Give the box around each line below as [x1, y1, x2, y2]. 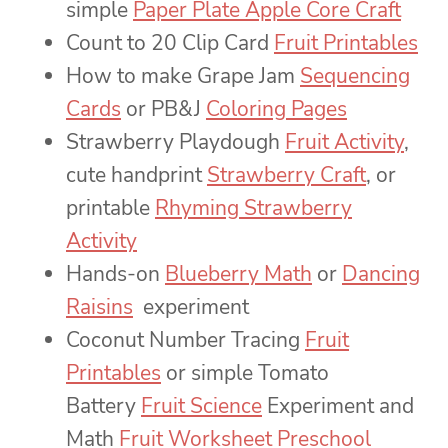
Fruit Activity [285, 128, 404, 157]
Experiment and [262, 392, 414, 421]
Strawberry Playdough [66, 128, 285, 157]
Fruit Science [141, 392, 262, 421]
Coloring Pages [206, 95, 347, 124]
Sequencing [300, 62, 410, 91]
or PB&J [121, 95, 206, 124]
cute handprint [66, 161, 207, 190]
